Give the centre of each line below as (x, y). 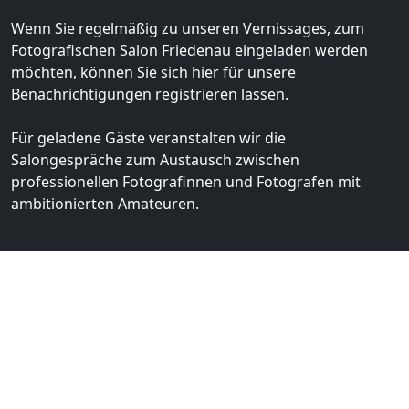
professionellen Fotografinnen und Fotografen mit (186, 181)
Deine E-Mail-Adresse (84, 347)
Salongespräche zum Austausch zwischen (155, 159)
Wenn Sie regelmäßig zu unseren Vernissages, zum (188, 28)
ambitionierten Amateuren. (105, 203)
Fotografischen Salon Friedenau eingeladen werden (189, 50)
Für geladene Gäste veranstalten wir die (148, 137)
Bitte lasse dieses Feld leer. (100, 395)
